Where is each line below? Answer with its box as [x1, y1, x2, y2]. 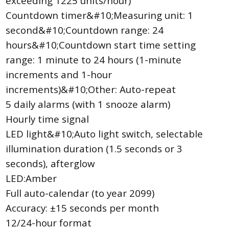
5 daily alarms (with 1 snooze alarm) [6, 98, 171, 111]
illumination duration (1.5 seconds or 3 [6, 142, 183, 155]
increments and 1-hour [6, 68, 112, 81]
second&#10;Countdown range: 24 [6, 24, 164, 37]
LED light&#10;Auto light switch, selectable [6, 127, 203, 141]
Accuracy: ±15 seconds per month [6, 201, 159, 215]
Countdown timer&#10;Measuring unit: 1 [6, 9, 194, 22]
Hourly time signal [6, 112, 89, 126]
